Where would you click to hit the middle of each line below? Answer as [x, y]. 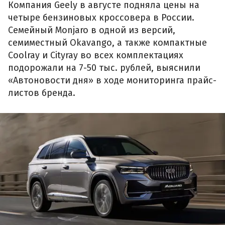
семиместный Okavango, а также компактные [107, 43]
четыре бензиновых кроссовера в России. [101, 18]
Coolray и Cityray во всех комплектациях [96, 55]
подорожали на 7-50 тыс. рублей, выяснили [104, 68]
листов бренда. [42, 93]
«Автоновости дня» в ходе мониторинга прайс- [112, 81]
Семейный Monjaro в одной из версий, [92, 30]
